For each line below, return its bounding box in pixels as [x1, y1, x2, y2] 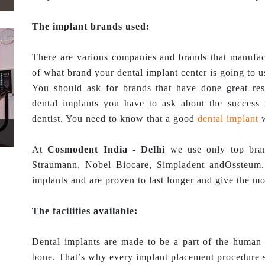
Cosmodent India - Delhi [47, 144, 166, 154]
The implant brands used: [32, 21, 150, 31]
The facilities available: [32, 206, 138, 216]
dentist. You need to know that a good [32, 114, 198, 124]
